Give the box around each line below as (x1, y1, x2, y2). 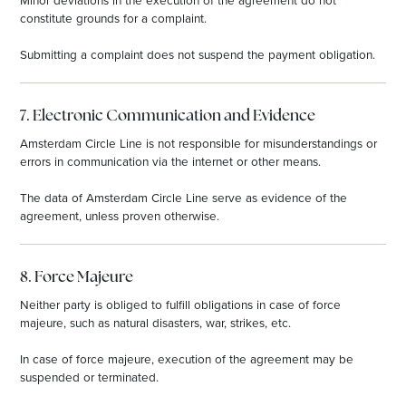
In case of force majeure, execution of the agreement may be (20, 350, 354, 368)
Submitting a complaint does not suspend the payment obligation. (20, 45, 376, 63)
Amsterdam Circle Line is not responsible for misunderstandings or (20, 134, 378, 152)
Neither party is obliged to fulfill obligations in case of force (20, 295, 342, 313)
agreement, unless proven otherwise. (20, 207, 220, 225)
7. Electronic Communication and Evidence (20, 108, 316, 124)
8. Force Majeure (20, 269, 134, 285)
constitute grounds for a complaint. (20, 9, 208, 27)
